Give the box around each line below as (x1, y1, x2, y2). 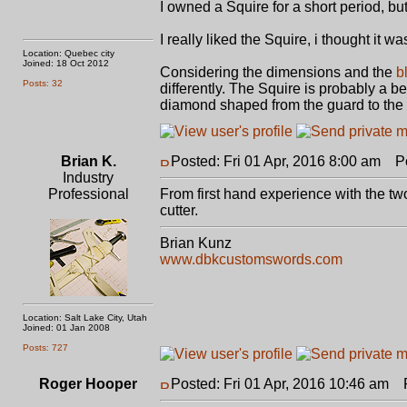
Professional (47, 186, 129, 202)
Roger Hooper (39, 376, 137, 392)
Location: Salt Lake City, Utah (23, 313, 147, 323)
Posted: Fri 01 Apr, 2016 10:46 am (171, 376, 389, 392)
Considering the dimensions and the (160, 65, 396, 80)
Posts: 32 (23, 78, 63, 88)
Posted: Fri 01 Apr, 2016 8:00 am (171, 154, 381, 169)
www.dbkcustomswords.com (160, 252, 342, 267)
